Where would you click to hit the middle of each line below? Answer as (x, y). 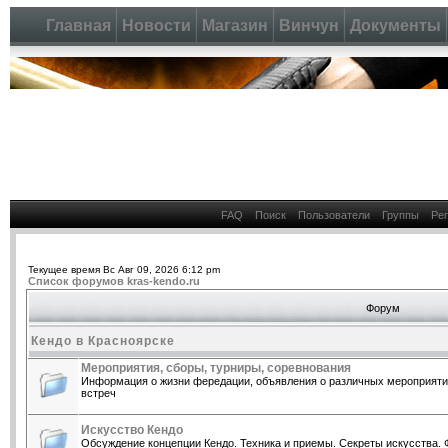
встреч (98, 393)
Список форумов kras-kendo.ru (114, 281)
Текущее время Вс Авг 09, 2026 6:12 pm (124, 269)
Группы (400, 215)
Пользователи (334, 215)
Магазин (234, 25)
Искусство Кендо (132, 430)
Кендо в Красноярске (103, 341)
